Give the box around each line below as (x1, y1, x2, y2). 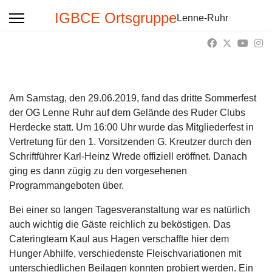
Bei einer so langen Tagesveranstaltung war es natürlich (9, 205, 250, 215)
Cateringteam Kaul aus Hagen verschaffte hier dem (9, 234, 229, 244)
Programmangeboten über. (9, 180, 124, 191)
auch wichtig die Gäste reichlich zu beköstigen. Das (9, 219, 231, 229)
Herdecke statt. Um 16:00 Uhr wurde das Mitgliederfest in (9, 122, 254, 132)
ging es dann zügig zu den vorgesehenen (9, 166, 187, 176)
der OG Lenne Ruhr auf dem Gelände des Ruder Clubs (9, 107, 245, 118)
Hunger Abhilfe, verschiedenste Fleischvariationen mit (9, 248, 241, 259)
